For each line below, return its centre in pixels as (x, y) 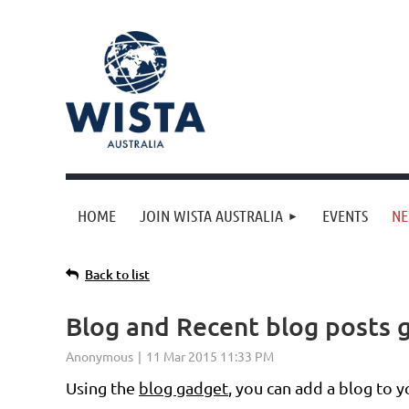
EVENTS (345, 215)
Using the (102, 388)
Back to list (117, 274)
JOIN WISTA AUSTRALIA (211, 215)
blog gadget (184, 388)
